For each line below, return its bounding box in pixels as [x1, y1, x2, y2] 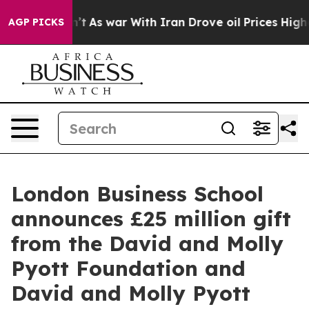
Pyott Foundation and [11, 255, 246, 281]
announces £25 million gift [11, 206, 291, 232]
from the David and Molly [11, 230, 283, 257]
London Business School [11, 181, 263, 207]
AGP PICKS [8, 16, 64, 28]
